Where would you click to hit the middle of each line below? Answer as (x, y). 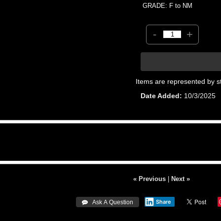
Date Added (160, 95)
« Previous (149, 179)
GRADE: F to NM (168, 5)
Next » (180, 179)
